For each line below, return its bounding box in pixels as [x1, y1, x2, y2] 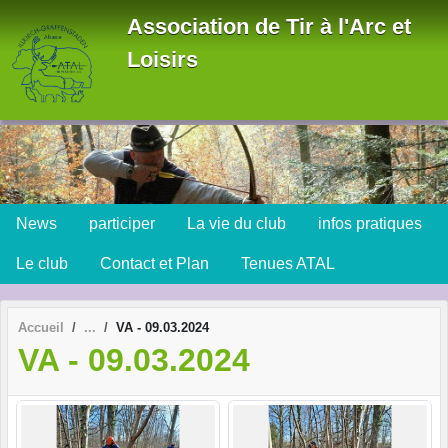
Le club [16, 254, 68, 272]
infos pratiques [318, 214, 422, 232]
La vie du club [187, 214, 286, 232]
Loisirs [127, 47, 198, 72]
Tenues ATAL [241, 254, 335, 272]
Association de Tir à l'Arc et [127, 14, 411, 39]
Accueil [18, 319, 64, 335]
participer [89, 214, 155, 232]
